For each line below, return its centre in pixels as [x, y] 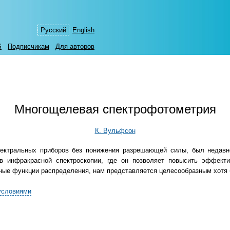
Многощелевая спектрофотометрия [115, 109]
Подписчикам [28, 46]
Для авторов [75, 46]
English [83, 30]
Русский [53, 30]
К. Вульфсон [115, 131]
